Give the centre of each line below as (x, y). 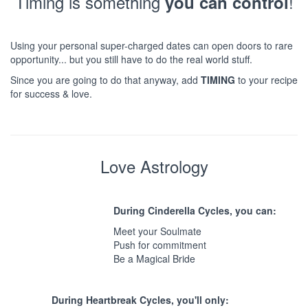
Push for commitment (160, 244)
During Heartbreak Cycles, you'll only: (140, 299)
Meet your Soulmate (157, 231)
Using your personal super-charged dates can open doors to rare (152, 45)
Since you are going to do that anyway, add (106, 79)
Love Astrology (154, 166)
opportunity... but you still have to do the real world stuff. (131, 59)
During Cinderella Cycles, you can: (195, 210)
